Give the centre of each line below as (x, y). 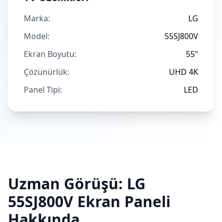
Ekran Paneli (122, 201)
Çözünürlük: (47, 72)
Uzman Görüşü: (67, 184)
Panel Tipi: (43, 90)
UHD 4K (184, 72)
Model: (37, 36)
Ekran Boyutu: (50, 54)
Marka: (37, 18)
